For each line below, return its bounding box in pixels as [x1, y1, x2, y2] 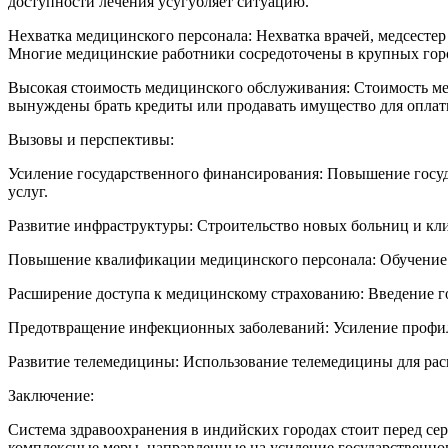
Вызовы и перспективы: [8, 130, 174, 148]
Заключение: [8, 386, 94, 404]
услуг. [8, 182, 48, 200]
